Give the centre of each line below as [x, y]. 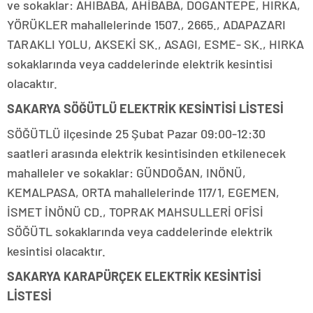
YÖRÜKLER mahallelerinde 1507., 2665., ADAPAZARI [146, 25]
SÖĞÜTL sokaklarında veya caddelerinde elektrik [140, 232]
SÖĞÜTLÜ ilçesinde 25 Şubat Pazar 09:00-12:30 [136, 134]
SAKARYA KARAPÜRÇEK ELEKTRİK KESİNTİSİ [134, 276]
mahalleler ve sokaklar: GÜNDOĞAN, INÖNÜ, [126, 173]
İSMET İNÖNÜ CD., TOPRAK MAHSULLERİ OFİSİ [135, 212]
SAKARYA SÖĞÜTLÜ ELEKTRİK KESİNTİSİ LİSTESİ [145, 109]
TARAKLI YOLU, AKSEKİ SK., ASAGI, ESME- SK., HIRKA [155, 44]
